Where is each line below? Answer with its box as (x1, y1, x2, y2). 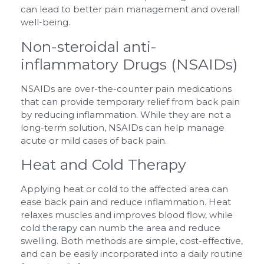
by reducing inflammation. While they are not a (21, 108, 231, 120)
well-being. (21, 16, 70, 28)
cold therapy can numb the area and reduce (21, 222, 220, 233)
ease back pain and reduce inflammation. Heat (21, 196, 231, 207)
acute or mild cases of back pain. (21, 134, 167, 146)
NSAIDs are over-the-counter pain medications (21, 82, 232, 94)
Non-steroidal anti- (21, 37, 157, 55)
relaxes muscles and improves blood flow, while (21, 209, 233, 220)
